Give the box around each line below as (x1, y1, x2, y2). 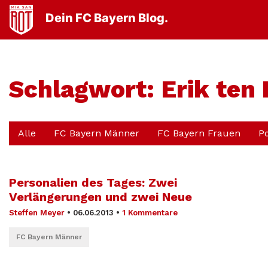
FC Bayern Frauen (157, 127, 240, 139)
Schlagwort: (9, 75, 162, 103)
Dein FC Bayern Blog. (45, 11, 168, 26)
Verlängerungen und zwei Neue (9, 190, 192, 204)
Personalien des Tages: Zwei (9, 175, 177, 190)
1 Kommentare (122, 208, 178, 217)
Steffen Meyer (9, 208, 65, 217)
